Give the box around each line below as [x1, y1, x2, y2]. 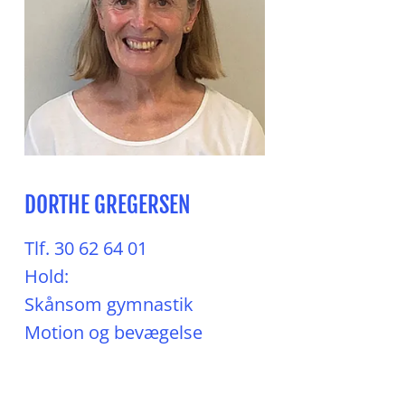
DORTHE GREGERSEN [24, 191, 191, 219]
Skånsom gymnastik [24, 292, 193, 316]
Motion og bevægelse [24, 320, 202, 344]
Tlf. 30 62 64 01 [24, 236, 147, 260]
